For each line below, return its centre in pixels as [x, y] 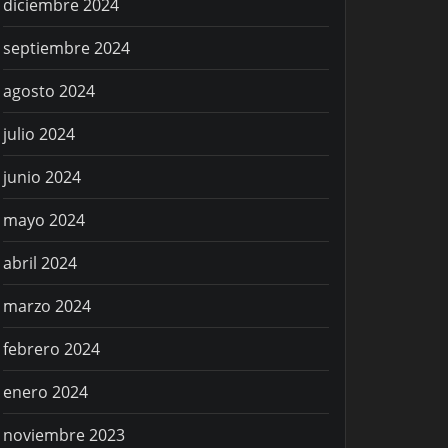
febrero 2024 [51, 349]
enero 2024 [45, 392]
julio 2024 [39, 134]
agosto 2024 [49, 91]
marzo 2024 [47, 306]
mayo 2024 [44, 220]
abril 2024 [40, 263]
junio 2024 [42, 177]
